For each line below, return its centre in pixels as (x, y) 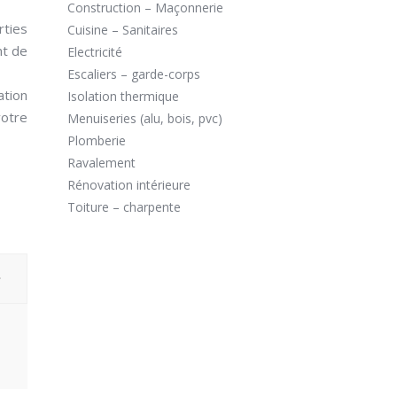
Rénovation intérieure (129, 185)
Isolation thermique (123, 97)
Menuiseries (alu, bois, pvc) (145, 119)
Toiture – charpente (124, 207)
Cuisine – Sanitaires (123, 30)
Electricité (95, 52)
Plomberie (97, 141)
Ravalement (101, 163)
